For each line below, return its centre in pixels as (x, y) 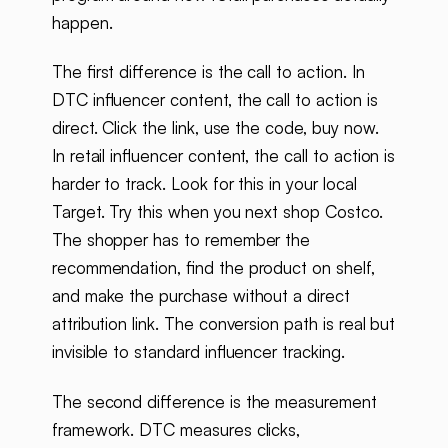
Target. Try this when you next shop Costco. (217, 212)
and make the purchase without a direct (200, 296)
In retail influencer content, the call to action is (223, 156)
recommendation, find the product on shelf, (213, 268)
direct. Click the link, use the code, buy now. (215, 128)
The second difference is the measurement (214, 401)
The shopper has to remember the (181, 240)
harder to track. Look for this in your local (204, 184)
